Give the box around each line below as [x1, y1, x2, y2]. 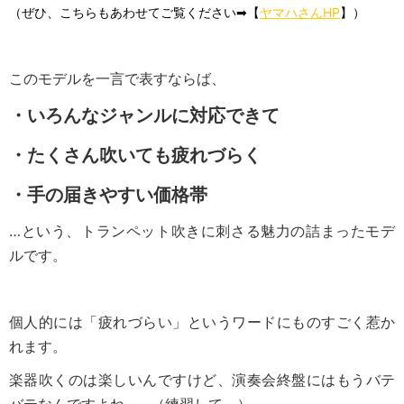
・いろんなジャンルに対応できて [9, 105, 280, 127]
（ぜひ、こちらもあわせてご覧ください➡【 [9, 5, 260, 21]
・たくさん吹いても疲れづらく [9, 144, 262, 167]
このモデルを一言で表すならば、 [9, 69, 225, 88]
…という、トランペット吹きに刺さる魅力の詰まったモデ [9, 222, 395, 241]
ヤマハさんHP [260, 5, 340, 21]
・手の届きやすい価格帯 [9, 184, 207, 207]
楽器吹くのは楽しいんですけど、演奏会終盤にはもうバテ [9, 371, 395, 390]
